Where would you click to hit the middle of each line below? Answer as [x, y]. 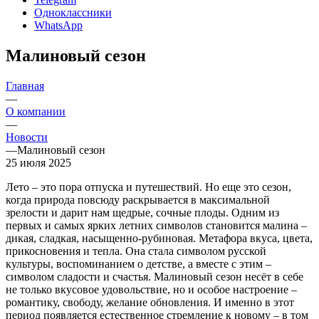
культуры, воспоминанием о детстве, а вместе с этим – [138, 263]
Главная [25, 85]
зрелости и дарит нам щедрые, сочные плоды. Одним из [142, 212]
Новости [27, 137]
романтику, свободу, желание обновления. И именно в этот [150, 302]
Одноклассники [73, 12]
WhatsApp [58, 25]
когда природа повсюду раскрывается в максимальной [138, 199]
